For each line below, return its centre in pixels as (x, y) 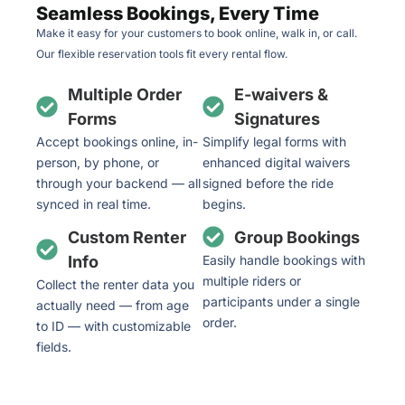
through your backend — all (118, 183)
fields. (54, 346)
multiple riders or (252, 280)
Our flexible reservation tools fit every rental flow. (162, 53)
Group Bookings (297, 237)
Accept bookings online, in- (117, 141)
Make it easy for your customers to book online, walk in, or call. (197, 33)
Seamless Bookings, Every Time (178, 13)
